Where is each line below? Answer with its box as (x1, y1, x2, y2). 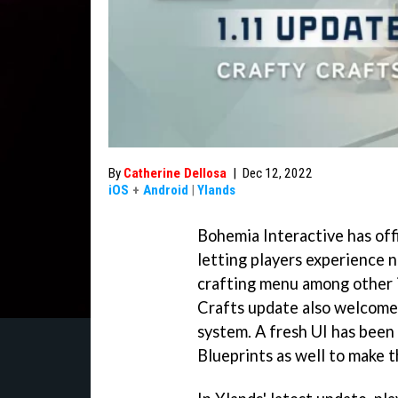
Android (143, 182, 188, 198)
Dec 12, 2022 (243, 165, 313, 181)
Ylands (197, 182, 235, 198)
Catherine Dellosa (123, 165, 227, 181)
